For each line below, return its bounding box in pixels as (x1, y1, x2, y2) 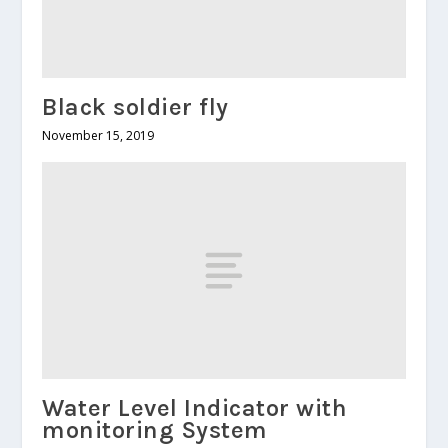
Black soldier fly (42, 92, 229, 121)
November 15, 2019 (42, 126, 155, 144)
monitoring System (42, 416, 268, 445)
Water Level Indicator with (42, 394, 348, 423)
